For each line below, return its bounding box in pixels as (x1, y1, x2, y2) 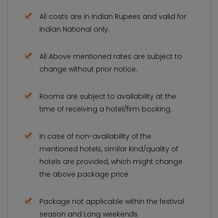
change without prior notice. (39, 64, 137, 74)
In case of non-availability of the (39, 131, 151, 141)
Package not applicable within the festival (39, 196, 184, 206)
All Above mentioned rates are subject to (39, 51, 182, 61)
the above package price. (39, 169, 130, 179)
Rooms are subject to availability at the (39, 91, 176, 101)
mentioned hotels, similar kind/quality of (39, 144, 178, 154)
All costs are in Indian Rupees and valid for (39, 11, 186, 21)
